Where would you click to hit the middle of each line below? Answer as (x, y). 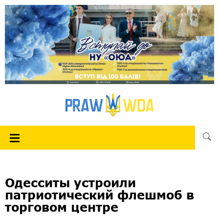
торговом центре (62, 207)
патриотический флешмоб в (99, 195)
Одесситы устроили (70, 182)
